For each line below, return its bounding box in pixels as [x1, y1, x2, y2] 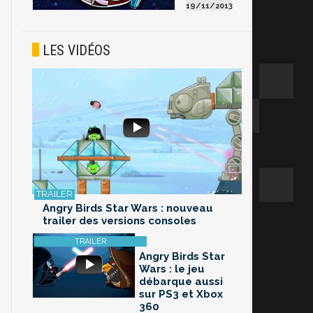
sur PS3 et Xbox [139, 288, 223, 301]
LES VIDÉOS [43, 42, 110, 59]
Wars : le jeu [139, 263, 205, 276]
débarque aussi [139, 275, 223, 289]
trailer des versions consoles [43, 214, 196, 228]
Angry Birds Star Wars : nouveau [43, 202, 213, 215]
